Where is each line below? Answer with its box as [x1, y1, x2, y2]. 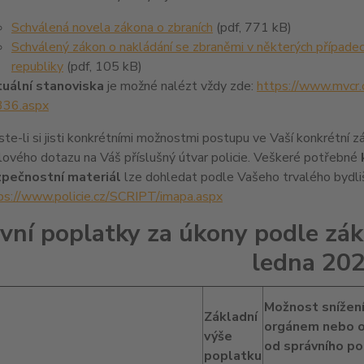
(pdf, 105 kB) [63, 58, 142, 76]
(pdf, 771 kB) [212, 19, 292, 37]
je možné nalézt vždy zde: [103, 77, 257, 95]
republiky [11, 58, 63, 76]
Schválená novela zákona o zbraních [11, 19, 213, 37]
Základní [203, 308, 258, 326]
